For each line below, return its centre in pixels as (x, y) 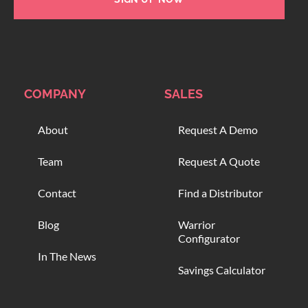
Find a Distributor (220, 193)
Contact (57, 193)
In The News (67, 256)
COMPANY (55, 94)
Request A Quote (219, 162)
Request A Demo (218, 130)
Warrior (197, 225)
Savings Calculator (222, 270)
